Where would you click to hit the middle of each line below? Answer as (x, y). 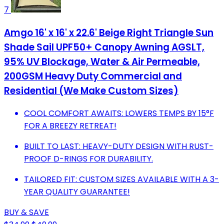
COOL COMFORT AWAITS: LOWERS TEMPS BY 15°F (119, 113)
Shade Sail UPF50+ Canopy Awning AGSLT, (104, 47)
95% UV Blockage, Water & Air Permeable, (102, 61)
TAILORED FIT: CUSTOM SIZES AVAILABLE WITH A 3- (121, 179)
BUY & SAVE (26, 212)
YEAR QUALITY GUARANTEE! (77, 192)
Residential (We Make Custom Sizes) (91, 90)
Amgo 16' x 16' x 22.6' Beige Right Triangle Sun (109, 32)
